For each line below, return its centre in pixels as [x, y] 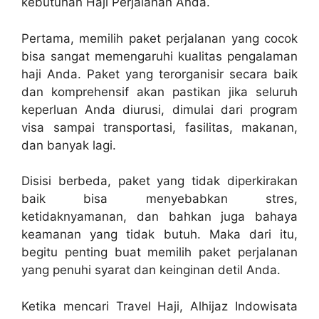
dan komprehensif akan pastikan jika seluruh [159, 91]
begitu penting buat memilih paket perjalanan [159, 252]
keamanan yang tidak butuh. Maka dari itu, [159, 235]
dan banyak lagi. [69, 145]
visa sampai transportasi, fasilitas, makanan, [159, 127]
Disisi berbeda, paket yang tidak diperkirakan [159, 181]
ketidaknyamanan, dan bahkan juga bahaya [159, 217]
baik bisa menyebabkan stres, [159, 199]
